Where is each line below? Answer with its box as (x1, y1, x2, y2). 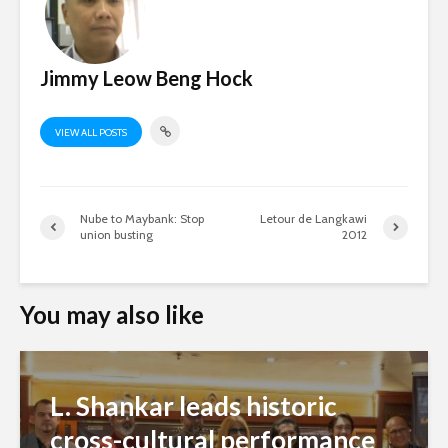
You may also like (20, 300, 204, 329)
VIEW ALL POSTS (55, 126, 127, 139)
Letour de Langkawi (260, 211, 368, 226)
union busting (80, 227, 153, 242)
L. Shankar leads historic (50, 390, 337, 422)
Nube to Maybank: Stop (80, 211, 204, 226)
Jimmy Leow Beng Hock (40, 66, 253, 91)
